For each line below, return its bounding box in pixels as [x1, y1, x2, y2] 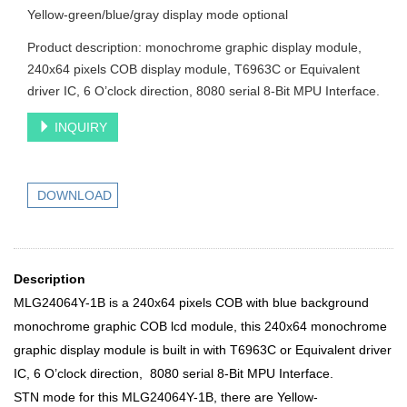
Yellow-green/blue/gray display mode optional [27, 7, 288, 22]
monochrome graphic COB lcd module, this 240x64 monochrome [14, 319, 387, 333]
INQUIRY [51, 120, 107, 134]
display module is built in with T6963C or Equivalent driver [56, 342, 392, 357]
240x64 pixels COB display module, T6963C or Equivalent [27, 62, 360, 76]
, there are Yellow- [213, 390, 318, 404]
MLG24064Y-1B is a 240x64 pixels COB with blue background [14, 295, 369, 310]
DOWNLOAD [34, 188, 112, 203]
